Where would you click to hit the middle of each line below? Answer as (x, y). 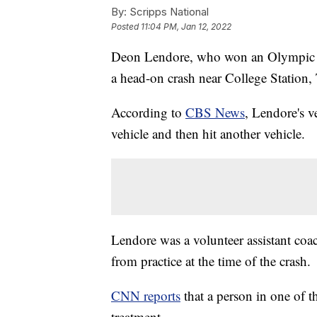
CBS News (215, 113)
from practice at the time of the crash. (211, 261)
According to (148, 113)
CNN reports (146, 296)
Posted (126, 27)
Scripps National (168, 12)
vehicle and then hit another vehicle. (208, 134)
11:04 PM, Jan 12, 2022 (186, 27)
